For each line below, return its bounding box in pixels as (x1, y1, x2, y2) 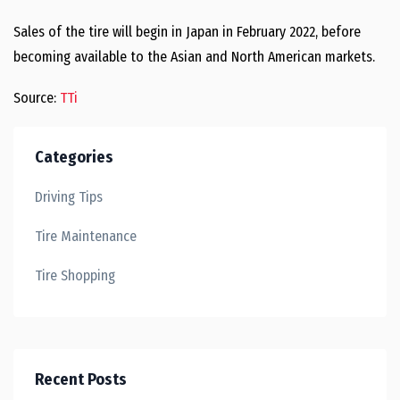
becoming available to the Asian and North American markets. (13, 48, 375, 65)
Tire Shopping (35, 267, 115, 284)
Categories (35, 147, 113, 167)
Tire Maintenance (35, 228, 137, 245)
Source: (13, 89, 60, 106)
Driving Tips (35, 188, 103, 205)
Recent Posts (35, 370, 127, 389)
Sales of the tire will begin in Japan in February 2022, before (13, 23, 361, 40)
